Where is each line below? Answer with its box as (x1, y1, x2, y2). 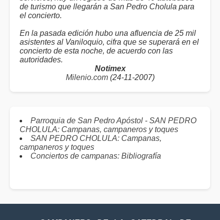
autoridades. (20, 55, 63, 64)
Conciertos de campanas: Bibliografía (30, 152, 161, 160)
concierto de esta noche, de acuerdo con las (20, 47, 173, 55)
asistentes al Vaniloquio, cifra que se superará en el (20, 38, 199, 46)
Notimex (94, 64, 126, 73)
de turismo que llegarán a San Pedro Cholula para (20, 2, 194, 11)
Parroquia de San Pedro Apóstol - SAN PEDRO (30, 116, 196, 125)
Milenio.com (65, 73, 108, 82)
